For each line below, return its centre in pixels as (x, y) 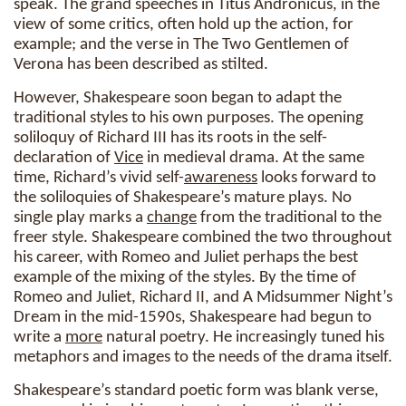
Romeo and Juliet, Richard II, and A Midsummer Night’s (203, 298)
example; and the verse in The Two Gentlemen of (181, 45)
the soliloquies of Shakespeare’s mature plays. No (183, 198)
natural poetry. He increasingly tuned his (243, 338)
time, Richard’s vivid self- (99, 178)
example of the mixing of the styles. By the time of (185, 278)
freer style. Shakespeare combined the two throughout (203, 238)
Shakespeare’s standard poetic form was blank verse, (196, 391)
